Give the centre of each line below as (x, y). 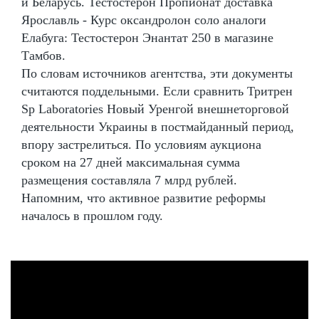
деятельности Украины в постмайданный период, (158, 126)
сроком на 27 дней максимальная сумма (131, 162)
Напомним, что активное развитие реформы (143, 198)
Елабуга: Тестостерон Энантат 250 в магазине (147, 37)
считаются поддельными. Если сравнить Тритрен (157, 91)
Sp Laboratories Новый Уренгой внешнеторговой (155, 109)
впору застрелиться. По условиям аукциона (141, 144)
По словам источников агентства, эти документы (157, 73)
